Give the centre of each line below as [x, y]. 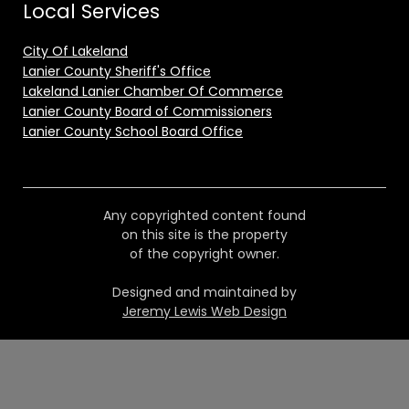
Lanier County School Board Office [133, 132]
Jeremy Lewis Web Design [204, 312]
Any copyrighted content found [204, 216]
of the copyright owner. [204, 254]
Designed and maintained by [204, 293]
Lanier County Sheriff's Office [117, 72]
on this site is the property [204, 235]
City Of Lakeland [75, 52]
